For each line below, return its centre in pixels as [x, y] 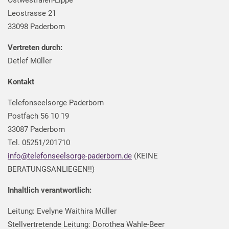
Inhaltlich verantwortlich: [50, 190]
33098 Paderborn [36, 26]
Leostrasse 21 [32, 13]
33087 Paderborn [36, 129]
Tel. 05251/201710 [39, 142]
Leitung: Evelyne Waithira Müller [62, 211]
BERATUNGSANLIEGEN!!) [51, 169]
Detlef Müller [30, 61]
